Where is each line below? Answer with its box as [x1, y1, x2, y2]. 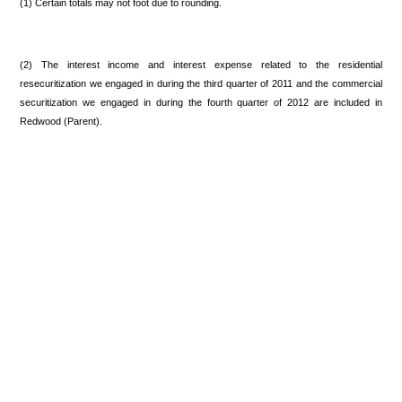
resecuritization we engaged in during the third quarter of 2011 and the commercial [20, 77, 382, 89]
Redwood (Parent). [20, 115, 102, 127]
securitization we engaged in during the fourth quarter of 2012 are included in [20, 96, 382, 108]
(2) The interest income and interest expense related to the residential [20, 58, 382, 70]
